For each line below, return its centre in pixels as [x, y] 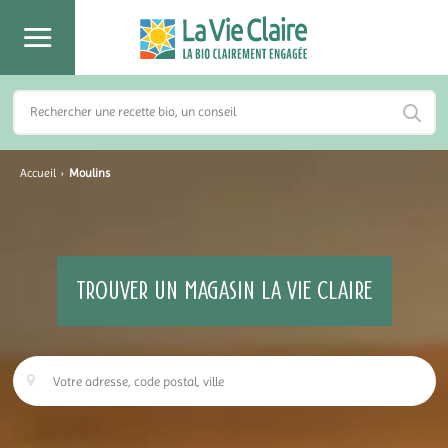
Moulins [89, 173]
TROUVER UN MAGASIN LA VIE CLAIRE [224, 291]
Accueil [38, 173]
